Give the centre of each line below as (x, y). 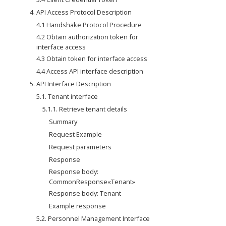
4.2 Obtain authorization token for (87, 37)
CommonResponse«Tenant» (92, 182)
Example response (78, 206)
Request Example (76, 134)
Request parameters (80, 147)
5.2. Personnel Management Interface (93, 218)
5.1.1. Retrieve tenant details (85, 109)
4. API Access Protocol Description (80, 12)
